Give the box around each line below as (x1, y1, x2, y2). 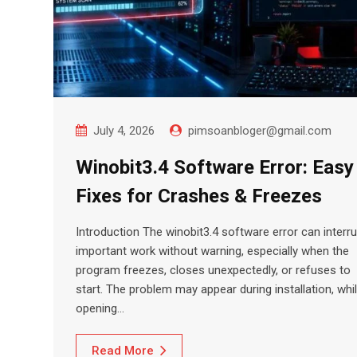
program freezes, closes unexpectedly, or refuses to (76, 263, 351, 277)
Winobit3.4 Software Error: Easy (76, 156, 354, 178)
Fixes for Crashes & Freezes (76, 185, 322, 207)
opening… (76, 301, 124, 316)
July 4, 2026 (93, 124, 155, 138)
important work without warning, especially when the (76, 244, 349, 258)
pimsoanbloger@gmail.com (188, 124, 331, 138)
